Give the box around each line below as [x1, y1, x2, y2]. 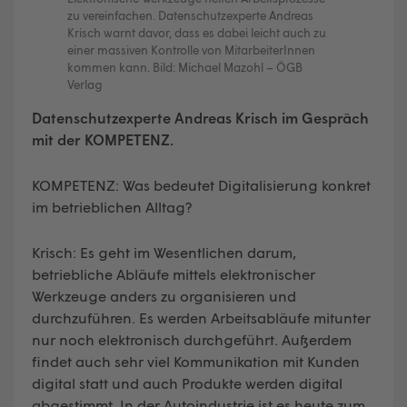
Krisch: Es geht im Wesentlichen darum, [32, 243, 296, 261]
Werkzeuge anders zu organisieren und [32, 286, 296, 304]
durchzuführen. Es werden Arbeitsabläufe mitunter [32, 308, 371, 326]
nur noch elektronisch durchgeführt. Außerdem [32, 330, 352, 348]
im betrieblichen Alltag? [32, 197, 192, 215]
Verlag [67, 76, 103, 92]
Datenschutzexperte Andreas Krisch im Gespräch [32, 108, 369, 126]
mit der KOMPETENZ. [32, 130, 174, 148]
